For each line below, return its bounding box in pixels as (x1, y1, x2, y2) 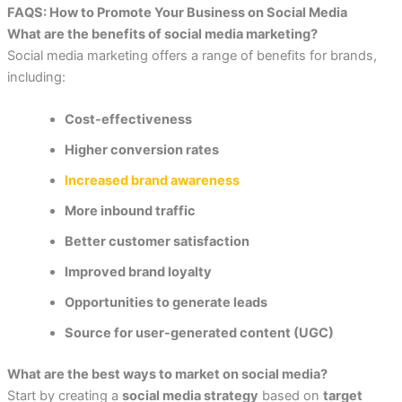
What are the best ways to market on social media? (6, 365, 328, 382)
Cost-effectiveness (64, 110, 192, 127)
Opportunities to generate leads (64, 293, 267, 310)
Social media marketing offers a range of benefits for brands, (6, 47, 377, 64)
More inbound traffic (64, 202, 196, 219)
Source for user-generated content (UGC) (64, 324, 334, 341)
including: (6, 68, 66, 85)
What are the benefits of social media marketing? (6, 25, 318, 42)
